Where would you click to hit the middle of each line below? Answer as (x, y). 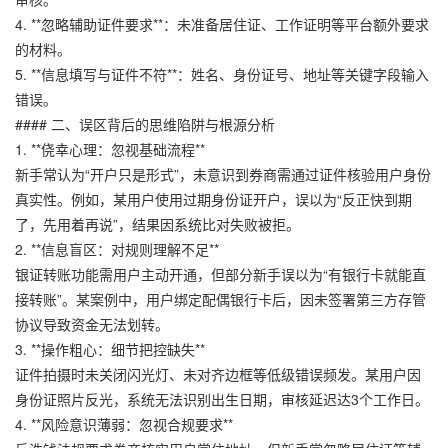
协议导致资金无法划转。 (92, 323)
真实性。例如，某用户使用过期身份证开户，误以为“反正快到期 (213, 198)
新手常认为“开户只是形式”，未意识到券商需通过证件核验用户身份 (223, 173)
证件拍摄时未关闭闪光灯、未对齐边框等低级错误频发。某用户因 (218, 373)
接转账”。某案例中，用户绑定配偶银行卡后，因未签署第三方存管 (220, 298)
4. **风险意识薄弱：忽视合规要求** (124, 423)
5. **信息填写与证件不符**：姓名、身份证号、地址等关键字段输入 (222, 73)
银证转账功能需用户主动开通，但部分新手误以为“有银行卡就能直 (220, 273)
